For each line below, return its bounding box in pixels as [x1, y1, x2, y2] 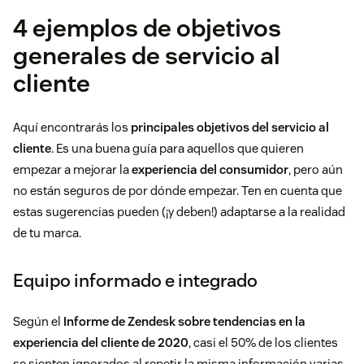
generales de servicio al [13, 40, 280, 72]
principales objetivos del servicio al [131, 119, 329, 136]
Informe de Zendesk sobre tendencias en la [63, 314, 305, 330]
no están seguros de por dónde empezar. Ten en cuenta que [13, 183, 342, 199]
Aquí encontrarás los [13, 119, 131, 136]
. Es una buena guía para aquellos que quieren [51, 141, 304, 157]
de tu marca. [13, 225, 81, 241]
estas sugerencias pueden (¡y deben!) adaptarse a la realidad [13, 204, 345, 220]
